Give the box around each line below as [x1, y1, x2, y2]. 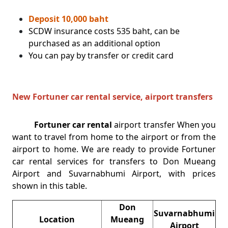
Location [39, 213, 75, 225]
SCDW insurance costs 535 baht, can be [28, 25, 180, 37]
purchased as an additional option [28, 37, 160, 49]
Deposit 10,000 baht [28, 13, 108, 24]
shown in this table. [12, 180, 87, 191]
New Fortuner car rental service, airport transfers [12, 91, 213, 102]
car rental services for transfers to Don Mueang [12, 155, 216, 167]
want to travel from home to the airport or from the [12, 131, 216, 142]
